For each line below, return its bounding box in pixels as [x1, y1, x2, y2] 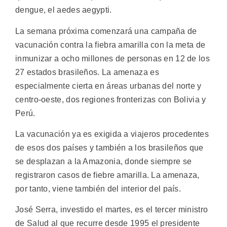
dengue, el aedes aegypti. [15, 6, 112, 15]
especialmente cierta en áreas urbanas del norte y [15, 81, 202, 90]
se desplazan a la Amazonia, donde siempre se [15, 157, 192, 166]
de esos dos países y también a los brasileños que [15, 143, 204, 152]
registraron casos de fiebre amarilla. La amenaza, [15, 170, 200, 179]
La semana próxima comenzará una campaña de [15, 26, 197, 35]
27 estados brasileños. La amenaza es [15, 67, 159, 77]
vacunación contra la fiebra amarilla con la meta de [15, 40, 206, 49]
